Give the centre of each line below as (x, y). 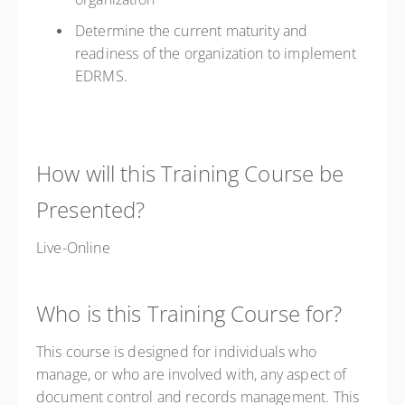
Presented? (91, 209)
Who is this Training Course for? (189, 313)
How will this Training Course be (190, 173)
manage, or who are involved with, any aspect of (192, 374)
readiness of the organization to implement (216, 53)
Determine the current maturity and (192, 31)
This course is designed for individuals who (176, 352)
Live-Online (73, 248)
